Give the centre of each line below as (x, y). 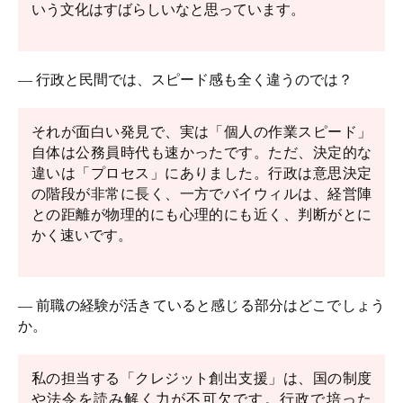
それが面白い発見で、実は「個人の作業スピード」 (201, 132)
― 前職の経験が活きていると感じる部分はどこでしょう (201, 305)
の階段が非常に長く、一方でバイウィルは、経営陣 (201, 194)
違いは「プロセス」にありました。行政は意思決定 (201, 173)
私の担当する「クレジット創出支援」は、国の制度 (201, 378)
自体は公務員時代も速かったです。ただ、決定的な (201, 152)
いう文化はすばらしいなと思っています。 (168, 9)
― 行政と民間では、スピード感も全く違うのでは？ (185, 80)
